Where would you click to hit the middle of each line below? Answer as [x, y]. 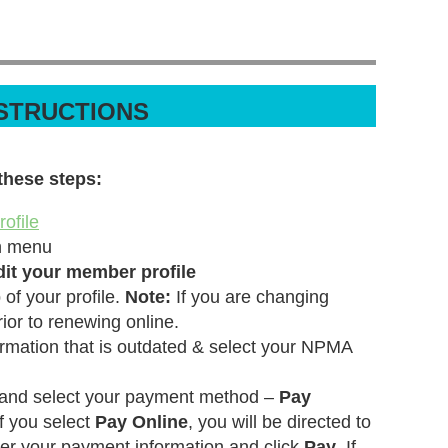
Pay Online [141, 422]
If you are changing [250, 297]
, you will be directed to [279, 422]
